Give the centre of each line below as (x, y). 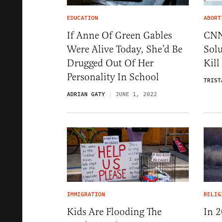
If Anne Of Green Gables (119, 35)
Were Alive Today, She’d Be (125, 49)
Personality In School (113, 77)
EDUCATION (83, 18)
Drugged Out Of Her (110, 63)
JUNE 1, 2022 (136, 94)
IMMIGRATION (86, 194)
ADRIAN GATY (86, 94)
